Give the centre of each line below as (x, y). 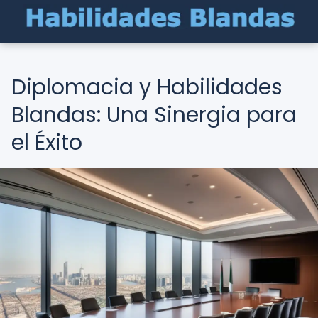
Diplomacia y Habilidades (147, 87)
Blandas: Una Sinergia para (154, 115)
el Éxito (47, 143)
